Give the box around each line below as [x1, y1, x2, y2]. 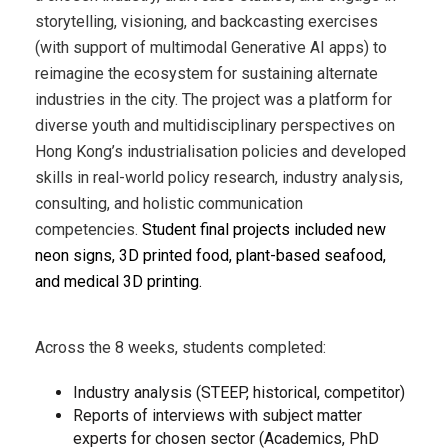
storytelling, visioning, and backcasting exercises [35, 12, 378, 31]
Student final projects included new [142, 220, 386, 239]
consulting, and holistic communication [35, 194, 303, 213]
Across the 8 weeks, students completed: [35, 338, 326, 357]
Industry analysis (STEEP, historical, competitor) [72, 383, 405, 402]
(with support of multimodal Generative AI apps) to [35, 38, 387, 57]
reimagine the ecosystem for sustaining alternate [35, 64, 378, 83]
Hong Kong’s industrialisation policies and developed [35, 142, 406, 161]
